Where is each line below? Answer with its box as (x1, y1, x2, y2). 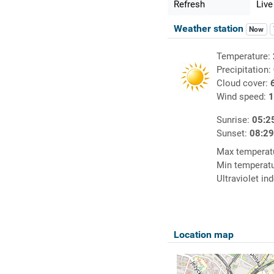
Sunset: (216, 128, 250, 139)
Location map (173, 229, 234, 241)
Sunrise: (216, 114, 252, 126)
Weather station (173, 23, 246, 35)
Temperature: (216, 51, 273, 62)
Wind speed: (216, 91, 268, 103)
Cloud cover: (216, 78, 270, 89)
